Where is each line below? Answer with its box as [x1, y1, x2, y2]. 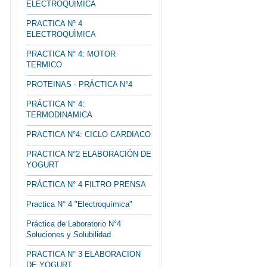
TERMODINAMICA [26, 110, 92, 119]
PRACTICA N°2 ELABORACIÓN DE [26, 150, 151, 159]
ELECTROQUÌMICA [26, 30, 96, 39]
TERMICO [26, 60, 62, 69]
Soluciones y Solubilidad [26, 230, 111, 239]
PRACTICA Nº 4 [26, 19, 82, 28]
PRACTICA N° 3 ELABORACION [26, 250, 141, 259]
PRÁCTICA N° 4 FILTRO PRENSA [26, 180, 146, 189]
